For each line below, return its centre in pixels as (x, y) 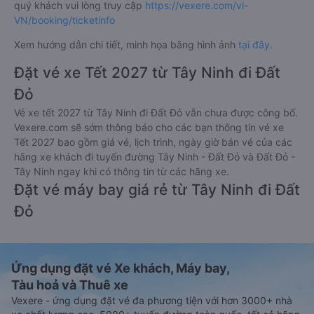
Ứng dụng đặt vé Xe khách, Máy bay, (121, 268)
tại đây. (255, 45)
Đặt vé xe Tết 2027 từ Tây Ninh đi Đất (147, 73)
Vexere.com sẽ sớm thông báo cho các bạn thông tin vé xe (149, 127)
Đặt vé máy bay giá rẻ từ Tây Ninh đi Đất (157, 190)
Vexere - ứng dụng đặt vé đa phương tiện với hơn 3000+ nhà (152, 300)
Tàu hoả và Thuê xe (70, 285)
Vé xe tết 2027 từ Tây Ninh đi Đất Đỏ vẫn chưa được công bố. (156, 112)
